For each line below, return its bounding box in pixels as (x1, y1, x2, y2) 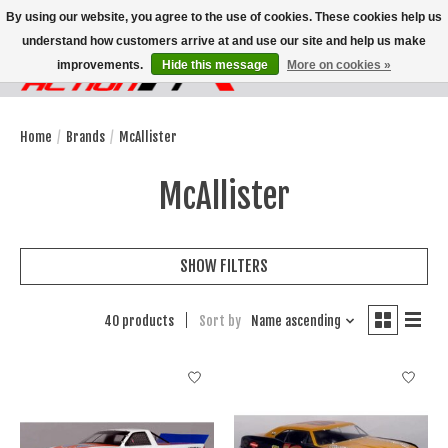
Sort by (198, 312, 241, 329)
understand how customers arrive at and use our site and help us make (22, 34, 426, 48)
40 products (103, 312, 174, 329)
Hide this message (162, 58, 268, 72)
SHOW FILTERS (180, 255, 268, 276)
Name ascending (250, 312, 341, 329)
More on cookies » (287, 58, 391, 72)
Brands (66, 128, 105, 145)
